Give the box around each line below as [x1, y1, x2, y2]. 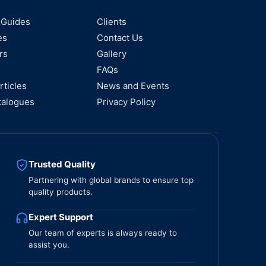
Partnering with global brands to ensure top [28, 175, 194, 185]
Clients [97, 16, 127, 27]
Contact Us [97, 32, 144, 43]
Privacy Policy [97, 96, 156, 107]
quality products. [28, 187, 93, 197]
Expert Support [28, 211, 93, 223]
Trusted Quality [28, 159, 96, 170]
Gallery [97, 48, 127, 59]
